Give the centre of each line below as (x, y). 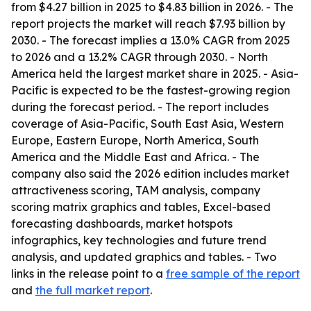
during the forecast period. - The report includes (140, 107)
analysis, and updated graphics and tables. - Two (144, 257)
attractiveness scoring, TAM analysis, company (136, 190)
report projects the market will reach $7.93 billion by (148, 24)
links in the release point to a (89, 274)
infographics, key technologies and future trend (139, 240)
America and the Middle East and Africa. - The (135, 157)
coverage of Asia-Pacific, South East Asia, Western (148, 124)
